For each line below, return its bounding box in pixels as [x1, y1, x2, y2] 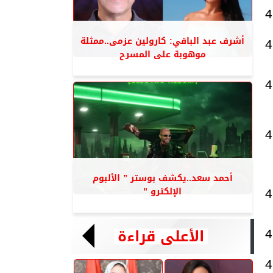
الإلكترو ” [143, 184, 182, 199]
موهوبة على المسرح [119, 47, 206, 62]
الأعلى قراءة [117, 222, 204, 250]
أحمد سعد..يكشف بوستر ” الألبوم [92, 171, 233, 186]
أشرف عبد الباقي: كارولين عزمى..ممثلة [80, 34, 244, 49]
